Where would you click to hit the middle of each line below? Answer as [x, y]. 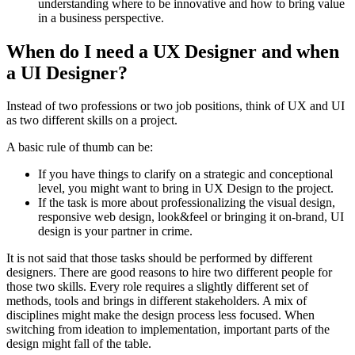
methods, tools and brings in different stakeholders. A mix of [157, 301]
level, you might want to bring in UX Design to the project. [186, 189]
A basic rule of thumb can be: [80, 147]
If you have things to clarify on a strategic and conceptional [185, 174]
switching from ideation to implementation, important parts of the [168, 330]
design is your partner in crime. [115, 231]
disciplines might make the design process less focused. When [160, 315]
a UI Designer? [67, 73]
